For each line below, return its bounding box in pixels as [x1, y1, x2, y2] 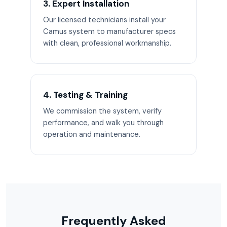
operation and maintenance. [43, 130, 140, 139]
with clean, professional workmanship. [43, 39, 171, 48]
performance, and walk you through [43, 118, 164, 127]
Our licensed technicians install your [43, 15, 166, 24]
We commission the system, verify [43, 106, 162, 116]
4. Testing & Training [43, 89, 128, 100]
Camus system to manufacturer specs [43, 27, 176, 36]
